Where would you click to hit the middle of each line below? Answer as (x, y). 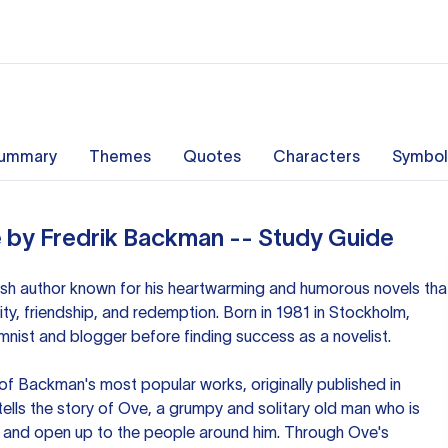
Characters (316, 156)
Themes (120, 156)
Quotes (212, 156)
